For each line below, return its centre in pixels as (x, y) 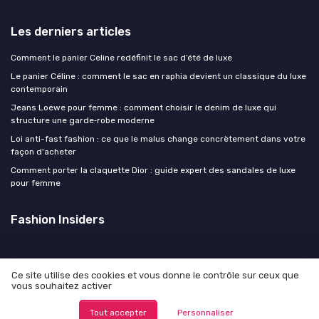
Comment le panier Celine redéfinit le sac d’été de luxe (121, 58)
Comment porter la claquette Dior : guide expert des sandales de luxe (153, 171)
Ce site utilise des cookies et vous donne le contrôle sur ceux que (155, 276)
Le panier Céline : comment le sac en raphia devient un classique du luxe (158, 77)
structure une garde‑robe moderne (83, 121)
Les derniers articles (71, 32)
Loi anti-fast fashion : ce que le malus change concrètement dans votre (158, 139)
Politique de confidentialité (206, 292)
